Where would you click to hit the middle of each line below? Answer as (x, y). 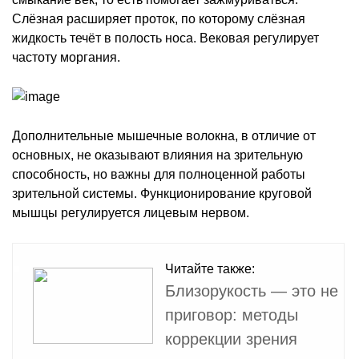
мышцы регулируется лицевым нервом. (131, 212)
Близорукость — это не (252, 290)
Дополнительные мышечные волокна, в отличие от (164, 135)
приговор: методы (232, 315)
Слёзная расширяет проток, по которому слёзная (159, 18)
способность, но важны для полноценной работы (159, 174)
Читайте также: (210, 268)
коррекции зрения (231, 339)
